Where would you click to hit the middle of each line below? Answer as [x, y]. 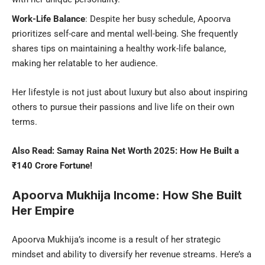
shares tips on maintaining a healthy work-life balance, [119, 48]
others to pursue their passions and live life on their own [123, 107]
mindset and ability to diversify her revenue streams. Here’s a [132, 254]
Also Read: [34, 151]
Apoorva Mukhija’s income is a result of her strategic [116, 239]
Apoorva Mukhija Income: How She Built [127, 195]
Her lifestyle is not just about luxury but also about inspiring [130, 92]
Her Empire [43, 210]
